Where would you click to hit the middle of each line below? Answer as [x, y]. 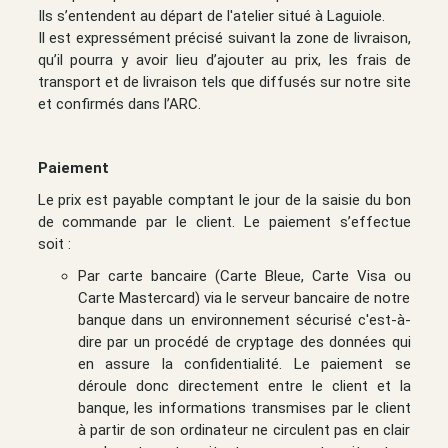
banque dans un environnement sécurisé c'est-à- [244, 319]
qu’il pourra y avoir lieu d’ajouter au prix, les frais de [224, 59]
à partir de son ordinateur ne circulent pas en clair [244, 429]
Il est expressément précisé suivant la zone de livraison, [224, 37]
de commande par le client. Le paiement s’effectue [224, 221]
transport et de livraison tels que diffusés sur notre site [224, 81]
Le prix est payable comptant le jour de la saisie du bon [224, 199]
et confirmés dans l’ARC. [119, 103]
